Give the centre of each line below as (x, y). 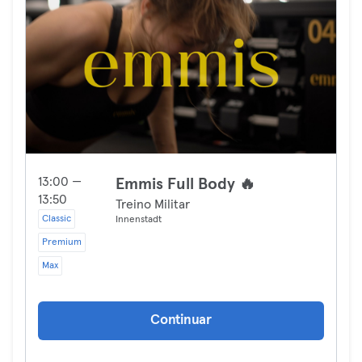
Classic (57, 219)
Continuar (181, 320)
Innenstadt (139, 220)
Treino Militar (153, 204)
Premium (62, 242)
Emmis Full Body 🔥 (185, 184)
